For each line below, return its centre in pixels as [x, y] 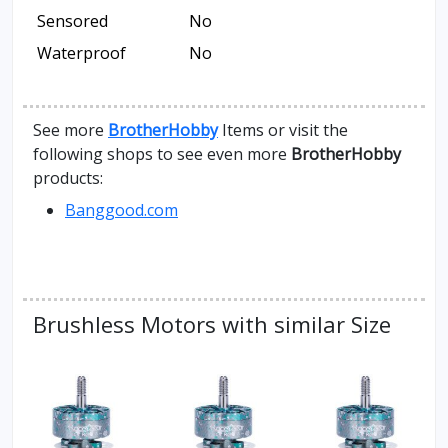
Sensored [72, 21]
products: [68, 178]
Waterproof [81, 53]
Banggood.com [121, 210]
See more [70, 130]
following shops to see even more [162, 154]
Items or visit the [283, 130]
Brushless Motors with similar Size [212, 324]
